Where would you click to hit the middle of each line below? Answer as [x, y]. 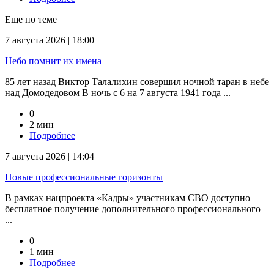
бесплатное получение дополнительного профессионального [133, 209]
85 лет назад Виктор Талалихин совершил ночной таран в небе [137, 82]
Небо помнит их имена [53, 61]
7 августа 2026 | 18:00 [50, 40]
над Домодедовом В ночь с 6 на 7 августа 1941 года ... [118, 93]
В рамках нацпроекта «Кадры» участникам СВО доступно [128, 198]
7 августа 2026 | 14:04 [50, 157]
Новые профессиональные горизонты [84, 177]
